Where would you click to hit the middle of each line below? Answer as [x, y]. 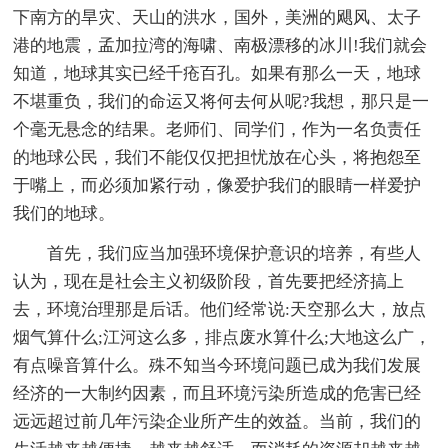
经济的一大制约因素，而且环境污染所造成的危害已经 [217, 393]
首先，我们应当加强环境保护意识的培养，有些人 [234, 253]
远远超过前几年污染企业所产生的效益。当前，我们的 [217, 421]
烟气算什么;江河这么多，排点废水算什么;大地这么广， [222, 337]
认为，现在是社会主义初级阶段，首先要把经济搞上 [209, 281]
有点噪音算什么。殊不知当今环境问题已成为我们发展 [217, 365]
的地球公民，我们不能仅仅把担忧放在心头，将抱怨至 [217, 157]
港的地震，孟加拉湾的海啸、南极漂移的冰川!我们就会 [220, 45]
